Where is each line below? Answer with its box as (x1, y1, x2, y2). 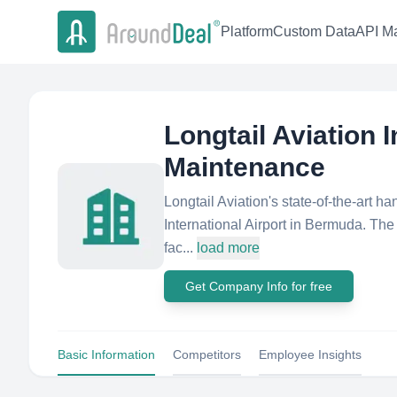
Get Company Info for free (185, 279, 332, 293)
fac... (164, 240, 193, 255)
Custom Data (273, 24, 355, 40)
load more (197, 240, 260, 255)
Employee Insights (259, 347, 362, 362)
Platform (221, 24, 273, 40)
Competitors (173, 347, 241, 362)
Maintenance (164, 152, 325, 182)
